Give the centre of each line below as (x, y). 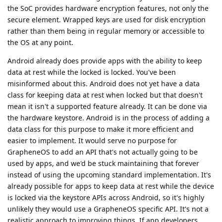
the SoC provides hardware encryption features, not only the (108, 8)
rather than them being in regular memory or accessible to (106, 31)
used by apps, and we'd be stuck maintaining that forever (103, 164)
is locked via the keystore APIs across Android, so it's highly (106, 198)
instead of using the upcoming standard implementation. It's (109, 175)
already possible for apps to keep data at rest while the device (111, 186)
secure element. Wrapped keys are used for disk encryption (107, 20)
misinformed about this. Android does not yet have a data (104, 84)
